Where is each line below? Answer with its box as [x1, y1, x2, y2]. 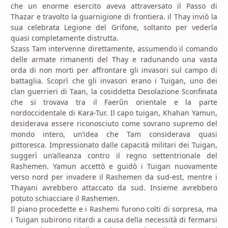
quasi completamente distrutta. [11, 33, 119, 43]
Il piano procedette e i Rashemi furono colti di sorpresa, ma [11, 204, 217, 214]
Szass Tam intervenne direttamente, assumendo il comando [11, 44, 217, 54]
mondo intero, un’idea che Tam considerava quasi [11, 129, 217, 139]
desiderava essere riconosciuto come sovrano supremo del [11, 119, 217, 129]
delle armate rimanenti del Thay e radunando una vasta [11, 54, 217, 65]
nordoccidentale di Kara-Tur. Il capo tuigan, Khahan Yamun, [11, 108, 217, 118]
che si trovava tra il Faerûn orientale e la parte [11, 97, 217, 107]
